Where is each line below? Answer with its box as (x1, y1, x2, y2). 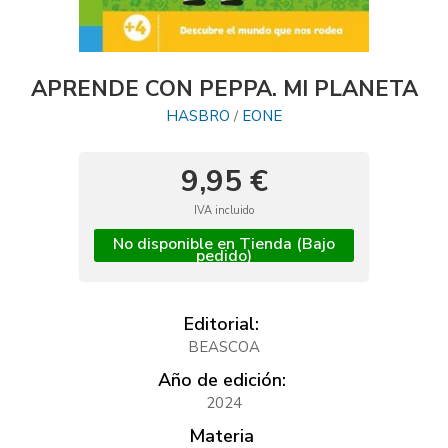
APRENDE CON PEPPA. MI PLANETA (30, 74, 418, 105)
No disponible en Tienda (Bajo (113, 233, 335, 256)
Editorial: (184, 312, 259, 337)
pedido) (196, 245, 252, 268)
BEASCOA (188, 337, 260, 358)
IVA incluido (194, 203, 254, 219)
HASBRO (166, 106, 230, 127)
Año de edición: (157, 368, 286, 393)
